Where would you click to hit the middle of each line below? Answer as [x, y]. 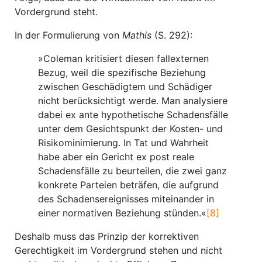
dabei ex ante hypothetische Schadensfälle [133, 115]
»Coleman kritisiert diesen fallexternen [123, 58]
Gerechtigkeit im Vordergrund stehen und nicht [118, 250]
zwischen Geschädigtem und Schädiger [125, 87]
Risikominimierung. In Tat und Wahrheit [123, 143]
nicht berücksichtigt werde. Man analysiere [133, 101]
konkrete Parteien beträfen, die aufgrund [128, 185]
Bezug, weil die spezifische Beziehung [122, 73]
